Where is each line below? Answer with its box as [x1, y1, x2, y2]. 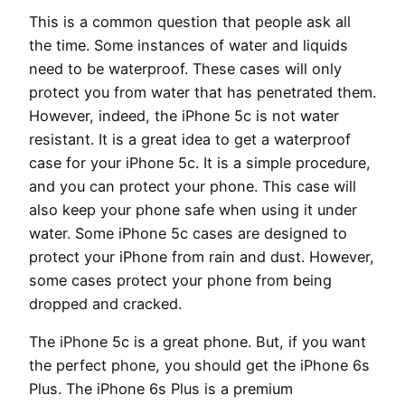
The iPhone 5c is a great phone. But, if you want [29, 333, 366, 352]
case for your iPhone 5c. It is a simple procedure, [29, 153, 371, 172]
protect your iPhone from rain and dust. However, [29, 247, 374, 266]
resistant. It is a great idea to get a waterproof [29, 129, 351, 148]
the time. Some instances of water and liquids [29, 35, 348, 54]
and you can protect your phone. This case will [29, 176, 356, 195]
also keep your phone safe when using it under [29, 200, 357, 219]
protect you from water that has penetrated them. [29, 82, 376, 101]
